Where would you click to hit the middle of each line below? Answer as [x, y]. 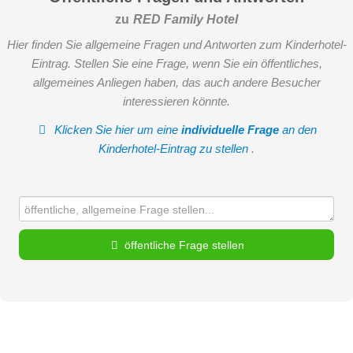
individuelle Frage [230, 130]
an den [298, 130]
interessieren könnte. [176, 101]
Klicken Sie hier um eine [117, 130]
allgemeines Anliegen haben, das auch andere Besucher [176, 82]
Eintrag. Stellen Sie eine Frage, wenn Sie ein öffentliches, [176, 63]
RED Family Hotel [185, 19]
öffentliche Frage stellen [184, 245]
